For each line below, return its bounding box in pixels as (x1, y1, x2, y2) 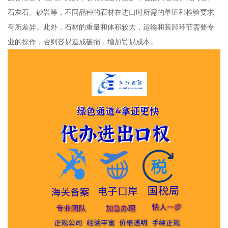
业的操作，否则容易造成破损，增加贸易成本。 (7, 38, 157, 46)
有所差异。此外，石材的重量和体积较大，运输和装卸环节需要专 (7, 23, 214, 32)
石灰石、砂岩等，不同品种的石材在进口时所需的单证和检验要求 (7, 8, 214, 17)
